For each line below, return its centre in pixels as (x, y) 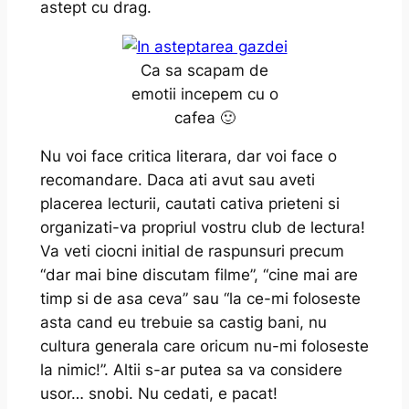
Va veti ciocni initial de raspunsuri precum (192, 252)
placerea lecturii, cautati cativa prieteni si (189, 204)
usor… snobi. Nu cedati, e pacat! (158, 394)
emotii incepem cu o (204, 94)
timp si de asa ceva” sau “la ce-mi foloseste (200, 299)
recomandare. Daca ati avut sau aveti (177, 180)
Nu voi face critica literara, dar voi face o (188, 157)
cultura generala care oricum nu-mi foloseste (204, 346)
